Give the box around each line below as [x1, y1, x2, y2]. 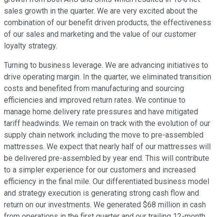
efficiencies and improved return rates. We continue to [4, 95, 186, 105]
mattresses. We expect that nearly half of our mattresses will [4, 142, 211, 152]
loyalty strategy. [4, 41, 57, 51]
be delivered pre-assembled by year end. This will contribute [4, 154, 209, 163]
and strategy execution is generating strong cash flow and [4, 188, 199, 198]
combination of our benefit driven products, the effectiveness [4, 18, 211, 28]
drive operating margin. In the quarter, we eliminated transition [4, 72, 211, 82]
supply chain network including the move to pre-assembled [4, 130, 203, 140]
